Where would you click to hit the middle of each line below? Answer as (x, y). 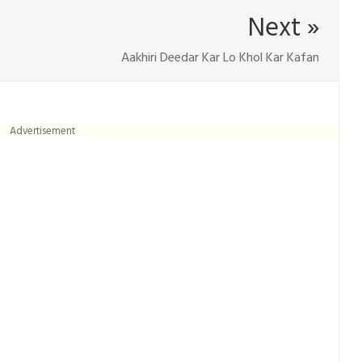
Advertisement (42, 132)
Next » (284, 29)
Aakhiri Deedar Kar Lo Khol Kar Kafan (221, 59)
